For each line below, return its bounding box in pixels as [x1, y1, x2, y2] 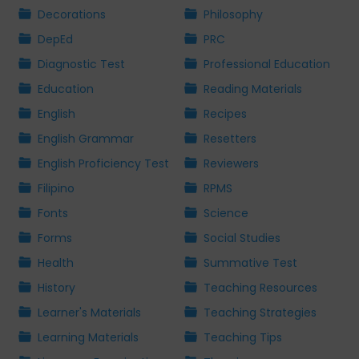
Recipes [204, 106, 247, 123]
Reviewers [204, 155, 259, 172]
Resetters [204, 131, 256, 147]
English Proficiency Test [38, 155, 170, 172]
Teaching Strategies [204, 305, 317, 321]
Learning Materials [38, 329, 139, 346]
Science [204, 205, 248, 222]
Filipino [38, 180, 75, 197]
